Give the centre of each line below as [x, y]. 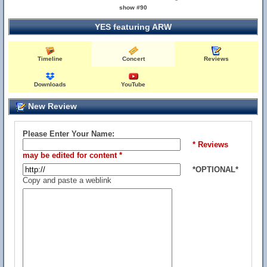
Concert [133, 59]
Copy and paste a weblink [67, 180]
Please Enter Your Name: [69, 134]
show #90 [133, 7]
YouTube [133, 84]
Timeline [50, 59]
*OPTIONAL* [215, 170]
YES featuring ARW [133, 27]
